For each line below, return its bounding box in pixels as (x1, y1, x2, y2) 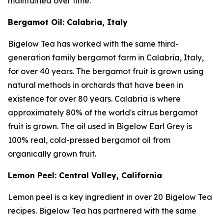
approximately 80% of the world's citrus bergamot (8, 108, 198, 117)
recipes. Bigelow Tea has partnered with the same (8, 206, 196, 216)
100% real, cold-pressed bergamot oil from (8, 135, 170, 145)
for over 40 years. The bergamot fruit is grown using (8, 66, 204, 76)
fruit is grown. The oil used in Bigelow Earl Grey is (8, 121, 192, 131)
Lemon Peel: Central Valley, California (8, 170, 162, 180)
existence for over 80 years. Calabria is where (8, 94, 181, 104)
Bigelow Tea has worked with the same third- (8, 39, 179, 49)
